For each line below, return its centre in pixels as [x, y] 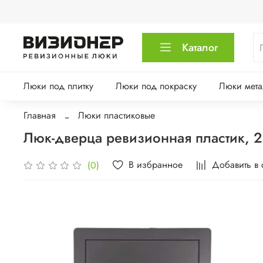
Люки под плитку [58, 86]
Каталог [200, 48]
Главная [40, 116]
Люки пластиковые [117, 116]
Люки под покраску [156, 86]
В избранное [156, 165]
